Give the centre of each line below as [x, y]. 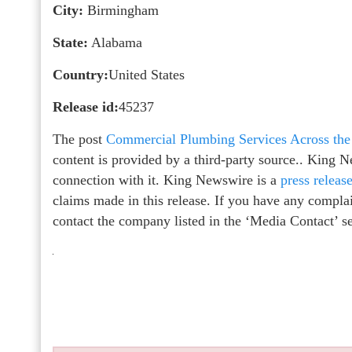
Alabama [115, 42]
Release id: [86, 106]
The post [79, 139]
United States [147, 74]
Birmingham [121, 10]
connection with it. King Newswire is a [167, 180]
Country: [81, 74]
